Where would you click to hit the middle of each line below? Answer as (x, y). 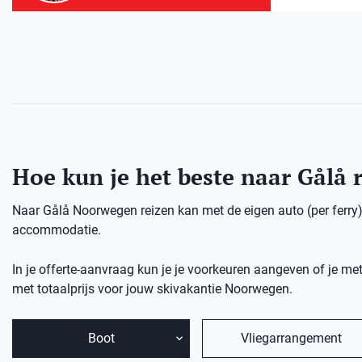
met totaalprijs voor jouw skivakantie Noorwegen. (152, 289)
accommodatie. (57, 230)
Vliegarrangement (291, 338)
